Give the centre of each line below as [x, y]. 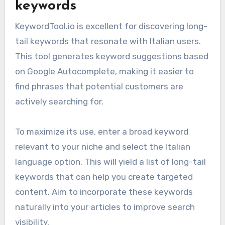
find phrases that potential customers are [99, 86]
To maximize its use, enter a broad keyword [101, 131]
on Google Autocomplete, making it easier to [104, 71]
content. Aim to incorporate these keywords [104, 192]
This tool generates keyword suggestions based [111, 56]
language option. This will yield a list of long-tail [110, 161]
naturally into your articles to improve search [105, 207]
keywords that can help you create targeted [104, 177]
